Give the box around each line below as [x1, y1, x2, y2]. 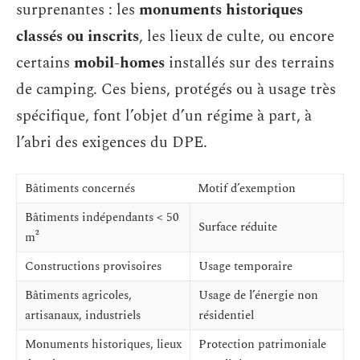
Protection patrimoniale [198, 335, 326, 354]
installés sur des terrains [165, 51, 334, 75]
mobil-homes [74, 51, 165, 75]
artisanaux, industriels [25, 306, 141, 325]
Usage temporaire [198, 257, 292, 276]
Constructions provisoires [25, 257, 162, 276]
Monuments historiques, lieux [25, 335, 182, 354]
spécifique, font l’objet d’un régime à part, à [16, 104, 312, 128]
